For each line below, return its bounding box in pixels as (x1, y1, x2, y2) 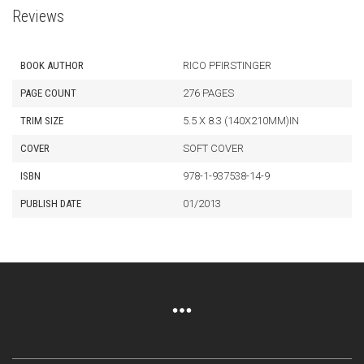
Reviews (12, 6, 64, 26)
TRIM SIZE (20, 115, 63, 127)
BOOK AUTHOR (20, 59, 84, 71)
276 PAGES (183, 87, 234, 99)
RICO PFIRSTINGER (183, 59, 271, 71)
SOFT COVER (183, 142, 244, 154)
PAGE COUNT (20, 87, 76, 99)
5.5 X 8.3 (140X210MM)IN (183, 115, 299, 127)
